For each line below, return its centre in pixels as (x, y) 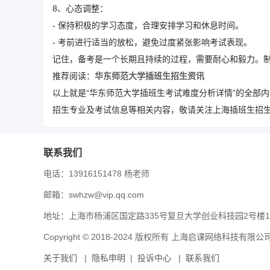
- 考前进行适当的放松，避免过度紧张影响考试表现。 (152, 42)
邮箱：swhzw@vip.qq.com (94, 195)
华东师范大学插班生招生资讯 (149, 76)
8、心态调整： (80, 8)
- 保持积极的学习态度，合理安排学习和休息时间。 (148, 25)
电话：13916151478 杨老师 (96, 174)
